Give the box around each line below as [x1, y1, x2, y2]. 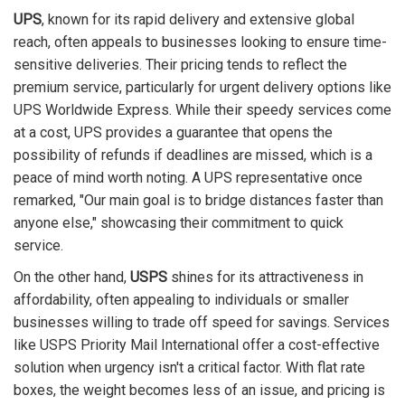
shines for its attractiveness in [167, 268, 363, 287]
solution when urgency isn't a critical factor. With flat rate [14, 359, 365, 377]
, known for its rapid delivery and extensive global [42, 11, 354, 29]
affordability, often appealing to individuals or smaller [14, 291, 349, 309]
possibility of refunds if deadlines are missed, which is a [14, 146, 372, 165]
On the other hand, [14, 268, 130, 287]
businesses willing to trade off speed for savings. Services [14, 314, 390, 332]
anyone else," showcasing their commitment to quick [14, 214, 344, 232]
